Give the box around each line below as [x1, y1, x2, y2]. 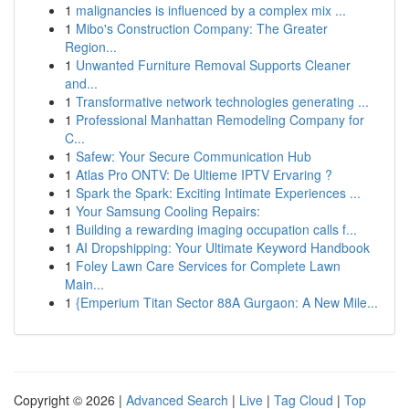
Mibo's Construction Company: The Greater [76, 19, 328, 37]
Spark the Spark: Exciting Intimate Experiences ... [76, 184, 361, 202]
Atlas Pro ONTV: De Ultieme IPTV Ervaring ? [76, 165, 332, 184]
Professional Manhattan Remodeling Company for [76, 110, 364, 129]
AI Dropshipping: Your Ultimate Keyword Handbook [76, 238, 370, 257]
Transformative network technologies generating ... [76, 92, 369, 110]
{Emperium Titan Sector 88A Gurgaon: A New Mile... [76, 293, 378, 311]
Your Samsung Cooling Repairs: [76, 202, 260, 220]
